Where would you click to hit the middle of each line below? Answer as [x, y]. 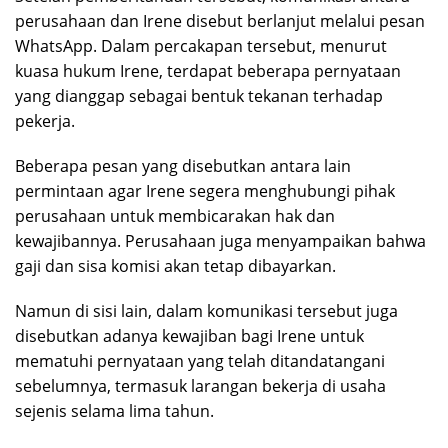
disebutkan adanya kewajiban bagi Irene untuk [189, 336]
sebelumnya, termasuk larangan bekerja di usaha [200, 386]
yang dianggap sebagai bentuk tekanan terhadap [199, 96]
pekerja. [45, 121]
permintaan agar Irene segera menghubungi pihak [205, 191]
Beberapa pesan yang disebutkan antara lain [183, 166]
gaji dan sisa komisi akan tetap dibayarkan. [175, 266]
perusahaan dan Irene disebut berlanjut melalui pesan [220, 21]
